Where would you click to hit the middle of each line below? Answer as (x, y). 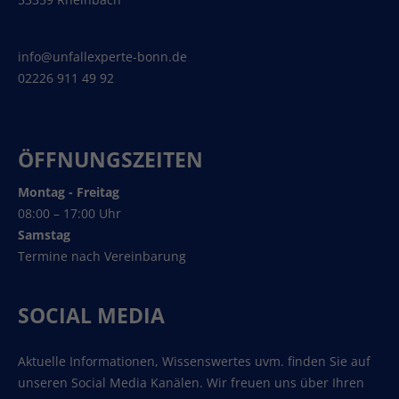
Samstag (44, 234)
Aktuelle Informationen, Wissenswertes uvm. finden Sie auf (194, 361)
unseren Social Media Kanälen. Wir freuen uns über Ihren (191, 382)
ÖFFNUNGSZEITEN (110, 159)
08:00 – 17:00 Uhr (69, 213)
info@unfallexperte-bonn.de (102, 56)
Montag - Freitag (69, 191)
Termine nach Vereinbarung (102, 256)
